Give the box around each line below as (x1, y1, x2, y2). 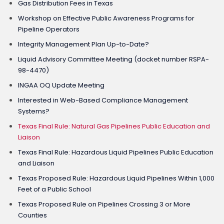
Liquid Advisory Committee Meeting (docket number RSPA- (18, 54, 209, 64)
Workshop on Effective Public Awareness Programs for (18, 13, 194, 23)
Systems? (18, 106, 49, 116)
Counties (18, 210, 47, 220)
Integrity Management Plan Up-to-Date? (18, 39, 149, 49)
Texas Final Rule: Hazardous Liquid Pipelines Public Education (18, 147, 213, 157)
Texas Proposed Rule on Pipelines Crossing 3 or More (18, 199, 190, 209)
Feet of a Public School (18, 184, 91, 194)
